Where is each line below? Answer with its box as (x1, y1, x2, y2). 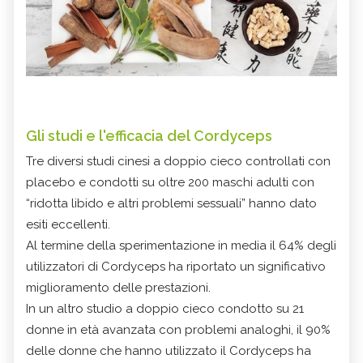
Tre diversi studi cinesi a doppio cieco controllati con (26, 153, 331, 169)
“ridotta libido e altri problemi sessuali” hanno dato (26, 195, 317, 211)
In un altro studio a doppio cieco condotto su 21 (26, 301, 304, 316)
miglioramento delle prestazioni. (26, 280, 211, 295)
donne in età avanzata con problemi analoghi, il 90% (26, 322, 331, 337)
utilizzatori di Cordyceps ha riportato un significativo (26, 258, 326, 274)
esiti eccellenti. (26, 216, 110, 232)
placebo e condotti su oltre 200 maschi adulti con (26, 174, 314, 190)
